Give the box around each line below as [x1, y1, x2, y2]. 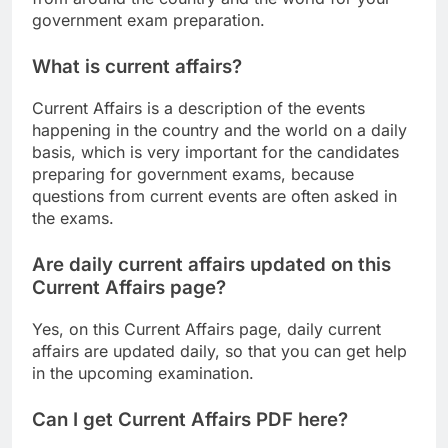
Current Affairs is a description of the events [32, 97, 365, 118]
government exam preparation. [32, 10, 265, 31]
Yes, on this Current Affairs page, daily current [32, 318, 381, 339]
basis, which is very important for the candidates [32, 141, 399, 162]
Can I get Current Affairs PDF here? [32, 407, 348, 431]
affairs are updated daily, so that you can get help [32, 340, 407, 361]
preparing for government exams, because [32, 163, 354, 184]
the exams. [32, 207, 114, 228]
